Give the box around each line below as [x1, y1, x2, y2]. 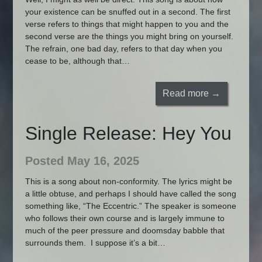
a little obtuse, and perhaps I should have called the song [25, 189, 236, 199]
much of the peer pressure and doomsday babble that [25, 226, 225, 236]
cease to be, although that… [25, 56, 130, 65]
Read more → [163, 88, 221, 99]
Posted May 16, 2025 [25, 154, 139, 168]
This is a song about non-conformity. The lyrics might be [25, 177, 232, 187]
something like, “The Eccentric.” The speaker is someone [25, 201, 236, 211]
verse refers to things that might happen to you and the [25, 19, 229, 29]
